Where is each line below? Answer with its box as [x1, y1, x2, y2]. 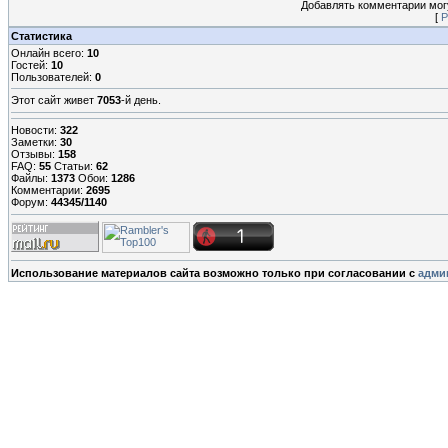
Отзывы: [11, 148, 58, 161]
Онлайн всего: [11, 46, 87, 59]
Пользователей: [11, 70, 95, 83]
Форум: [11, 196, 51, 209]
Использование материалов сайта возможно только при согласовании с [11, 266, 418, 279]
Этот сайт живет [11, 94, 97, 107]
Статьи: [51, 160, 96, 173]
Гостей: [11, 58, 51, 71]
